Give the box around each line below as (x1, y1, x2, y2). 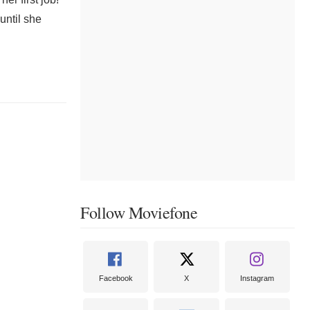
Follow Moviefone (80, 201, 197, 224)
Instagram (240, 274, 275, 282)
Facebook (98, 274, 133, 282)
